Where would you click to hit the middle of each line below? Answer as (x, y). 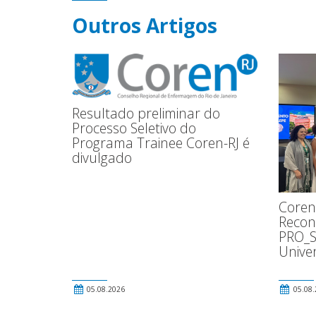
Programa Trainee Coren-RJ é (161, 143)
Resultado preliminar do (146, 114)
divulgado (102, 158)
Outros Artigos (145, 25)
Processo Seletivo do (134, 128)
